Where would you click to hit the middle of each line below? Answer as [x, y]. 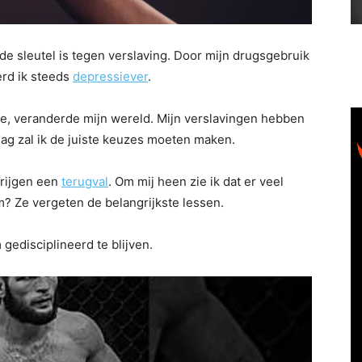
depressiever [110, 76]
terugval [85, 181]
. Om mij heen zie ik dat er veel [196, 181]
